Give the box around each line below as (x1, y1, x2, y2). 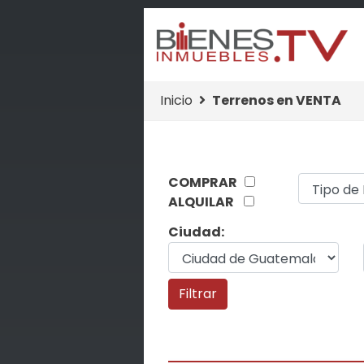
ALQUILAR (167, 193, 244, 211)
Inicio (159, 91, 193, 110)
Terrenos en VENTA (211, 91, 341, 110)
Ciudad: (167, 223, 224, 242)
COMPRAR (167, 173, 245, 192)
